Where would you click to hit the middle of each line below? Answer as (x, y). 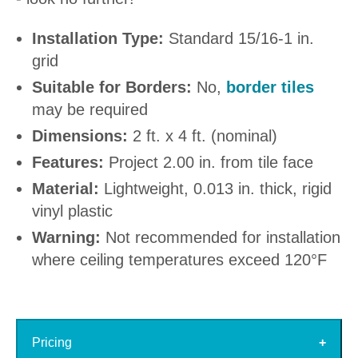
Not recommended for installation (221, 238)
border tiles (270, 88)
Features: (68, 163)
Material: (66, 189)
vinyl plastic (72, 211)
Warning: (66, 238)
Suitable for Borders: (112, 88)
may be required (90, 110)
